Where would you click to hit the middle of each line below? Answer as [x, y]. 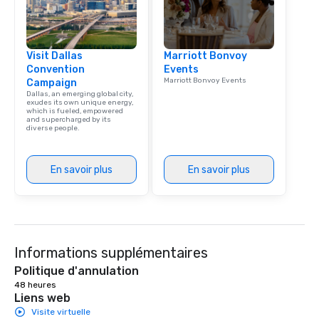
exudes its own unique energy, [80, 103]
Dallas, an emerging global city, [80, 94]
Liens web [42, 298]
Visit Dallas [54, 56]
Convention [56, 69]
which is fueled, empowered [75, 111]
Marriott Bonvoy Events [205, 80]
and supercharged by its [69, 120]
